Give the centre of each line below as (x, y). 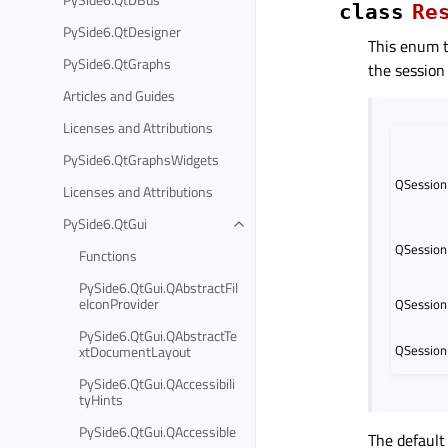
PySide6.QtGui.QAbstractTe (158, 335)
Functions (108, 255)
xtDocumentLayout (135, 351)
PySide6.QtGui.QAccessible (157, 431)
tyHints (101, 399)
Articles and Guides (119, 95)
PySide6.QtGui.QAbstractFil (158, 287)
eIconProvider (119, 303)
